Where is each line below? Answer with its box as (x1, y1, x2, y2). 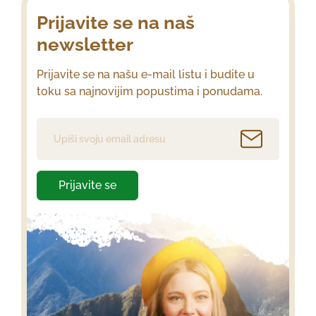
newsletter (37, 34, 133, 56)
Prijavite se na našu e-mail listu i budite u (37, 68, 255, 82)
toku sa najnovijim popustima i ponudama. (37, 85, 262, 99)
